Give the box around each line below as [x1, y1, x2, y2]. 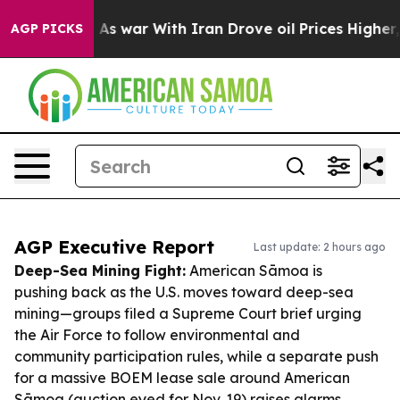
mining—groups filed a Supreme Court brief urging [14, 304, 362, 322]
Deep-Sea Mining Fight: [14, 262, 186, 279]
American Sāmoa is [186, 262, 322, 279]
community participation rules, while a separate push [14, 347, 379, 365]
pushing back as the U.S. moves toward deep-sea [14, 283, 354, 301]
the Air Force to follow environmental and [14, 326, 300, 344]
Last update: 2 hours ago [254, 240, 386, 254]
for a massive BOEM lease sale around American [14, 369, 350, 387]
